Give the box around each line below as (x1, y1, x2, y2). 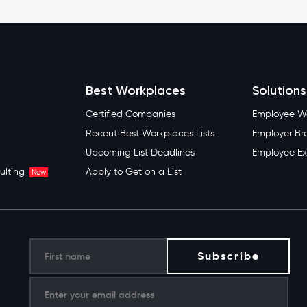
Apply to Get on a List (85, 165, 182, 177)
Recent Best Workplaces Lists (85, 127, 214, 139)
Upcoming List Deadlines (85, 146, 195, 158)
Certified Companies (85, 108, 175, 120)
